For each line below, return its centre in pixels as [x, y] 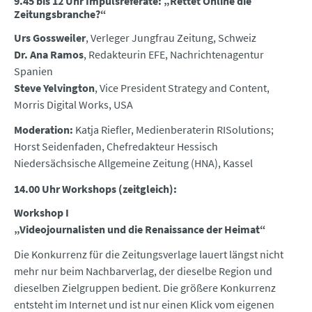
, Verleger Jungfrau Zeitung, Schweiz [171, 38]
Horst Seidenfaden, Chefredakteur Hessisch [116, 147]
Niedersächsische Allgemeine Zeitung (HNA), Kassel [133, 163]
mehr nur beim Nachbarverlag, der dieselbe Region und [143, 271]
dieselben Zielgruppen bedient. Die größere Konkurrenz [145, 288]
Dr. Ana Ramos [49, 55]
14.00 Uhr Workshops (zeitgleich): [95, 189]
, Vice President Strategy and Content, [182, 88]
